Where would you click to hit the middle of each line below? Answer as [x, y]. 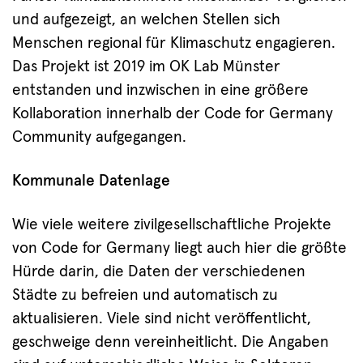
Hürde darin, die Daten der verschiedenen [159, 272]
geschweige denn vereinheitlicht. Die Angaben [171, 343]
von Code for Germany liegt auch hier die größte [179, 249]
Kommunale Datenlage [91, 181]
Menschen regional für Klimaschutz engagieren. [174, 44]
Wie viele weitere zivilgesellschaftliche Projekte [172, 225]
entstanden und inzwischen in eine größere [160, 91]
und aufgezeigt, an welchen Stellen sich [146, 20]
